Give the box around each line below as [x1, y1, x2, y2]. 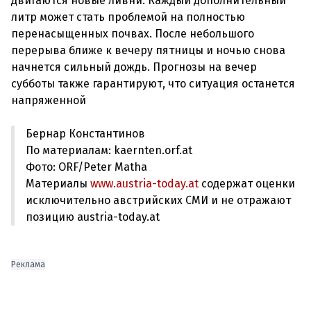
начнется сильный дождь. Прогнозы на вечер [11, 60, 257, 74]
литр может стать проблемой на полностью [11, 10, 245, 24]
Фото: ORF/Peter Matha [26, 160, 147, 174]
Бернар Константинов [26, 127, 145, 140]
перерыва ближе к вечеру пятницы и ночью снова [11, 44, 285, 57]
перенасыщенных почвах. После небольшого [11, 27, 254, 40]
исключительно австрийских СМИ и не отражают [26, 194, 291, 207]
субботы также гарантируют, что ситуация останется [11, 77, 295, 90]
